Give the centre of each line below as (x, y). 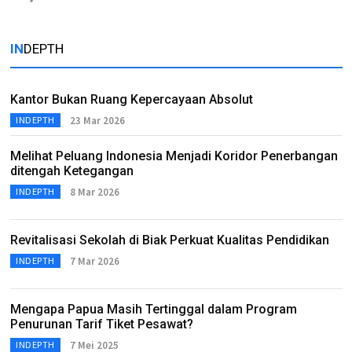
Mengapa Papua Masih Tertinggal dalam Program (154, 309)
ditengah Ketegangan (72, 171)
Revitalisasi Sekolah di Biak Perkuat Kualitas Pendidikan (170, 240)
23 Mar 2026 (97, 120)
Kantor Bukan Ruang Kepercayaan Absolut (132, 99)
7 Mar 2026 (94, 261)
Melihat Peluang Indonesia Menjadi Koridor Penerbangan (174, 156)
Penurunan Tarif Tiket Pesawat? (102, 324)
